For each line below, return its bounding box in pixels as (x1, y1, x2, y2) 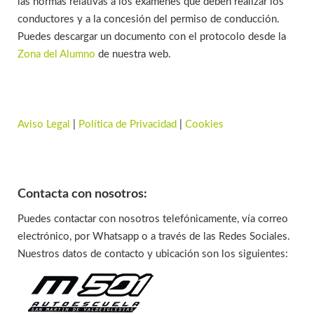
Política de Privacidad (78, 119, 177, 130)
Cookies (185, 119, 224, 130)
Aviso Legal (18, 119, 70, 130)
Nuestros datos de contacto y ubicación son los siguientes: (18, 249, 288, 259)
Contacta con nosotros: (18, 188, 147, 200)
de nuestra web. (95, 49, 171, 60)
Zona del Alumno (18, 49, 95, 60)
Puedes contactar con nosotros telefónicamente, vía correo (18, 214, 288, 224)
